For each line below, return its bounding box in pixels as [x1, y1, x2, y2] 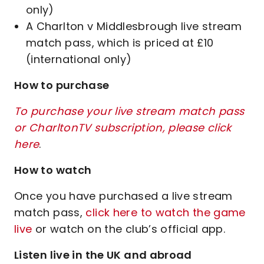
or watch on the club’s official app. [32, 222, 229, 236]
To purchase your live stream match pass [14, 104, 245, 118]
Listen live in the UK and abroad [14, 247, 192, 262]
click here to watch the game [85, 205, 246, 220]
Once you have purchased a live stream [14, 189, 233, 203]
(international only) [26, 52, 132, 67]
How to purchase [14, 78, 110, 93]
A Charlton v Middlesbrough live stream [26, 19, 242, 34]
